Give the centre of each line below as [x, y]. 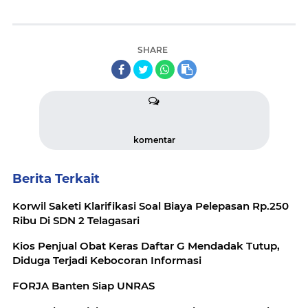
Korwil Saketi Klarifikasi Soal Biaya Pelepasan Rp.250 [151, 206]
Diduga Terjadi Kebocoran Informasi [107, 260]
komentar [154, 140]
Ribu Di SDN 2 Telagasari [76, 220]
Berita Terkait [56, 178]
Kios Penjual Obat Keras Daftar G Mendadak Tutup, [146, 245]
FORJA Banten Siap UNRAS [84, 285]
